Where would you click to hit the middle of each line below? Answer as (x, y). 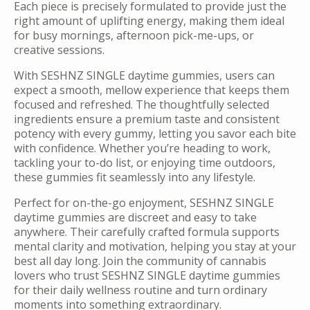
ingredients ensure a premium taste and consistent (147, 119)
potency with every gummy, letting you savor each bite (155, 133)
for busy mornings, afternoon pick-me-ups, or (134, 35)
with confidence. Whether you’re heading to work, (142, 148)
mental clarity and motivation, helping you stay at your (155, 246)
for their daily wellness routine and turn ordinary (140, 290)
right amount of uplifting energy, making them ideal (149, 20)
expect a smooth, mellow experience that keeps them (152, 90)
